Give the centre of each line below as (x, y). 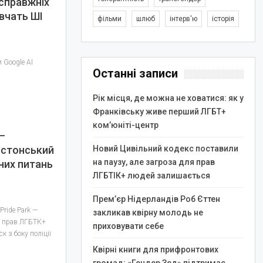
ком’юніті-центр (125, 125)
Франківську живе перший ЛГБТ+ (159, 112)
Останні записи (135, 73)
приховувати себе (128, 226)
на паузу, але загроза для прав (154, 162)
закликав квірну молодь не (148, 213)
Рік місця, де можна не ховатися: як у (168, 98)
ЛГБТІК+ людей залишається (151, 176)
